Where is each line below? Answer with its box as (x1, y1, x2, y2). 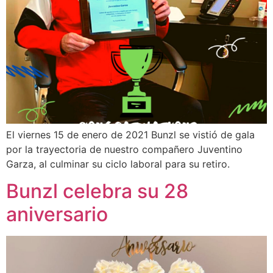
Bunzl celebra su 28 (6, 179, 188, 204)
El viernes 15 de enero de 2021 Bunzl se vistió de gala (6, 128, 255, 141)
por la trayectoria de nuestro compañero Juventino (6, 143, 243, 155)
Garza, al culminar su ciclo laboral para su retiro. (6, 157, 230, 170)
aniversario (6, 202, 108, 227)
